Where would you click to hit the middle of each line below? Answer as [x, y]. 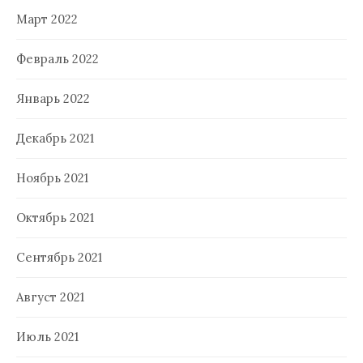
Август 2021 [50, 297]
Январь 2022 [53, 98]
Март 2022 [47, 19]
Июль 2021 [47, 336]
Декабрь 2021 [55, 138]
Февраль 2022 [58, 58]
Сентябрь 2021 [59, 257]
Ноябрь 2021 [52, 177]
